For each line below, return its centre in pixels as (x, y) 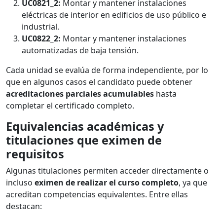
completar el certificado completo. (70, 106)
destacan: (24, 206)
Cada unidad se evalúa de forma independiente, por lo (107, 70)
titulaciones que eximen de (84, 140)
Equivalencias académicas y (85, 127)
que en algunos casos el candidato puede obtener (99, 82)
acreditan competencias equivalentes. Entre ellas (97, 195)
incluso (20, 183)
